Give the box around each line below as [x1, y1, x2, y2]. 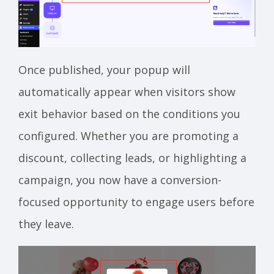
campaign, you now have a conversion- [18, 172, 221, 187]
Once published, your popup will [18, 62, 190, 77]
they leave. [18, 216, 74, 231]
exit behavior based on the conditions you [18, 106, 240, 121]
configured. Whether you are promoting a [18, 128, 239, 143]
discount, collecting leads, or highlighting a [18, 150, 246, 165]
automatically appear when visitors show [18, 84, 235, 99]
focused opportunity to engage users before [18, 194, 254, 209]
